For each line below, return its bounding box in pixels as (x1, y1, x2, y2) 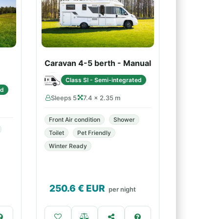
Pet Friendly (77, 129, 111, 136)
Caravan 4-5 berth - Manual (44, 58, 151, 68)
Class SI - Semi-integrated (66, 76, 142, 84)
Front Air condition (49, 116, 100, 123)
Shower (113, 116, 135, 123)
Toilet (49, 129, 64, 136)
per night (109, 185, 136, 193)
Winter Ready (49, 142, 87, 150)
